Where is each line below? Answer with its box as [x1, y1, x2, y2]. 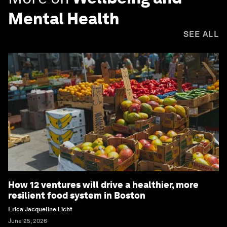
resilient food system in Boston [8, 190, 145, 201]
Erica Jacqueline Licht [8, 206, 72, 213]
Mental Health [8, 9, 119, 29]
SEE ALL [183, 29, 219, 40]
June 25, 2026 [8, 217, 47, 225]
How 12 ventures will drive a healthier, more [8, 179, 199, 191]
